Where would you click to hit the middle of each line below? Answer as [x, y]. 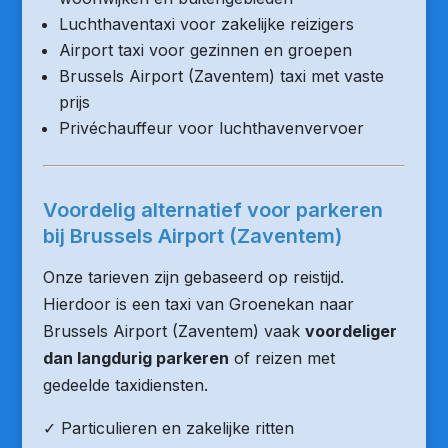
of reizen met [281, 358]
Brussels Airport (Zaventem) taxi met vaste [221, 76]
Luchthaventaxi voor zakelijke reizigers [206, 24]
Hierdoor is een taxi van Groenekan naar [198, 304]
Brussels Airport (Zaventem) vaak [173, 331]
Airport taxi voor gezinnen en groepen [205, 50]
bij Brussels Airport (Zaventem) [192, 236]
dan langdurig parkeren [135, 358]
